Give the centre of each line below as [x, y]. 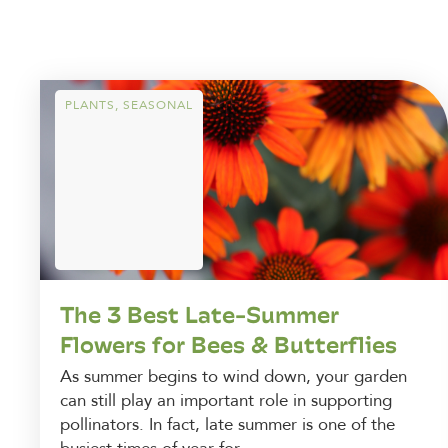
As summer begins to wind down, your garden [233, 376]
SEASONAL [158, 104]
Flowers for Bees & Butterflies [228, 344]
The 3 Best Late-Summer [199, 314]
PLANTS [90, 104]
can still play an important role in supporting [226, 400]
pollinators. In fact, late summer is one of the [227, 424]
